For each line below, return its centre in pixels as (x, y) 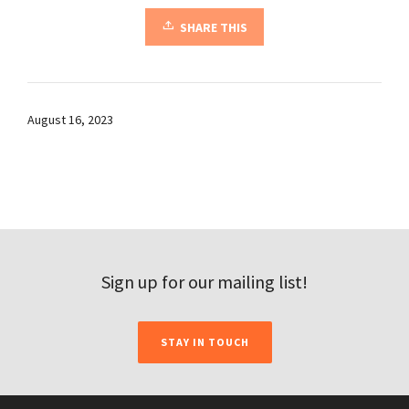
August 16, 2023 (70, 120)
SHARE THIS (214, 28)
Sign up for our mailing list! (204, 282)
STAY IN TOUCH (204, 342)
